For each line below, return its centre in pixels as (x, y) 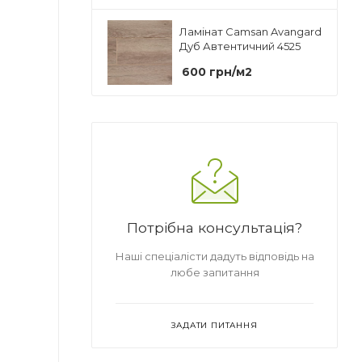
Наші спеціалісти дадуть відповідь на (215, 257)
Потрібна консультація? (215, 228)
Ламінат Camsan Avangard (250, 31)
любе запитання (215, 273)
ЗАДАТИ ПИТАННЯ (215, 326)
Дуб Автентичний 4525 (240, 46)
